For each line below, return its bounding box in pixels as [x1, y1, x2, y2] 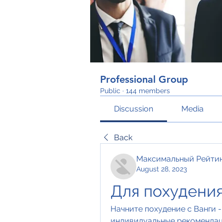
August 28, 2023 [136, 165, 187, 173]
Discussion [114, 104, 154, 113]
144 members [126, 87, 170, 95]
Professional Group [100, 73, 188, 85]
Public [100, 87, 120, 95]
